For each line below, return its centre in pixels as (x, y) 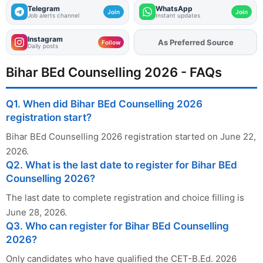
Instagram (45, 39)
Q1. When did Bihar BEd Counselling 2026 (104, 104)
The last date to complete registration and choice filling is (125, 198)
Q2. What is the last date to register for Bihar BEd (122, 165)
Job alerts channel (53, 16)
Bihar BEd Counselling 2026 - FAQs (114, 73)
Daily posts (43, 46)
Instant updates (178, 16)
